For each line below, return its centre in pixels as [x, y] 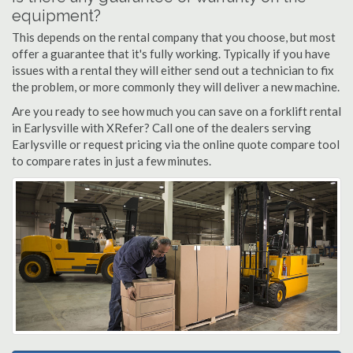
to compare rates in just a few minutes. [111, 161]
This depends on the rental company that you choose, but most [174, 37]
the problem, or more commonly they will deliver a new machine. [176, 87]
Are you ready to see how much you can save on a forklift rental [176, 111]
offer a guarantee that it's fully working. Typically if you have [171, 54]
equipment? [56, 16]
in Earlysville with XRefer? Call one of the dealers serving [162, 128]
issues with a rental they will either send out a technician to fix [173, 70]
